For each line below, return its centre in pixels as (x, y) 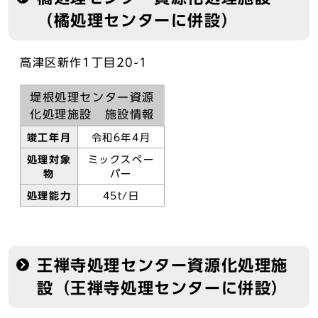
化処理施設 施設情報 (92, 114)
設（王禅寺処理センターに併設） (163, 288)
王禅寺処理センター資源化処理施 (163, 265)
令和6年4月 (121, 138)
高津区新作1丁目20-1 (84, 62)
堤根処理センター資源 (92, 97)
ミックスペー (121, 160)
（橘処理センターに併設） (138, 21)
